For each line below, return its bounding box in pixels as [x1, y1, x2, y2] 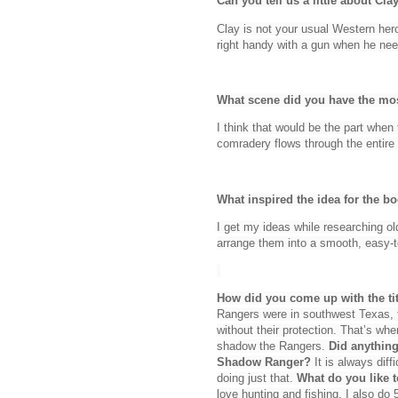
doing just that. [217, 371, 297, 386]
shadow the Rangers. [217, 339, 329, 354]
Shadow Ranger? [217, 355, 311, 370]
